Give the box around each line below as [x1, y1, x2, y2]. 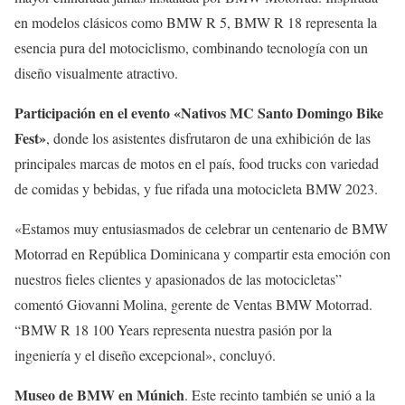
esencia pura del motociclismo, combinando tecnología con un [14, 37, 368, 57]
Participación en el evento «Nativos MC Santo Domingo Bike [14, 101, 383, 123]
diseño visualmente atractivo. [14, 62, 183, 82]
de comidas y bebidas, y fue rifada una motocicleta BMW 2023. [14, 178, 386, 198]
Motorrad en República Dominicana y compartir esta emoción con [14, 243, 391, 263]
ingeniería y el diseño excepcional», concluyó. [14, 344, 280, 364]
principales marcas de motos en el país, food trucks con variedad [14, 153, 379, 173]
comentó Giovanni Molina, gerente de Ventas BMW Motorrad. [14, 294, 372, 314]
